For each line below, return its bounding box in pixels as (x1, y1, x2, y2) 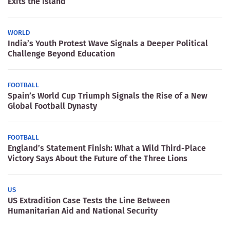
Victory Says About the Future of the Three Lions (8, 153, 187, 163)
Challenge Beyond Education (8, 48, 115, 59)
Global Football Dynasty (8, 101, 97, 111)
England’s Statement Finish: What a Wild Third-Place (8, 143, 206, 153)
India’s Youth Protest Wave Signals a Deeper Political (8, 38, 208, 48)
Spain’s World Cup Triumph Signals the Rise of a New (8, 90, 207, 101)
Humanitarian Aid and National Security (8, 205, 158, 216)
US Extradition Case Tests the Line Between (8, 195, 170, 205)
